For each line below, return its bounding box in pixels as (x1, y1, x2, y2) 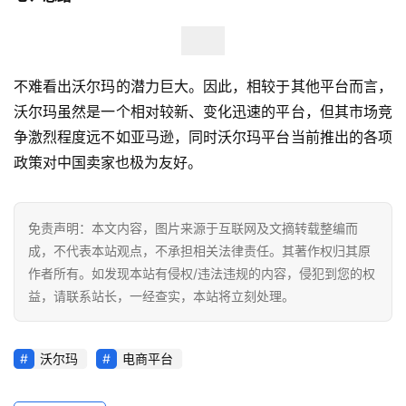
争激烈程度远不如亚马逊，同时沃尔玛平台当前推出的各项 (14, 127, 392, 146)
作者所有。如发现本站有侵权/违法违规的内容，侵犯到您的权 (28, 265, 375, 281)
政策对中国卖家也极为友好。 (14, 152, 202, 171)
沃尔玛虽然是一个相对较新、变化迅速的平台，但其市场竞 (14, 101, 392, 121)
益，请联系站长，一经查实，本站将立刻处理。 (28, 287, 295, 304)
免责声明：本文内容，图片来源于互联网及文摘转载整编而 (28, 219, 358, 236)
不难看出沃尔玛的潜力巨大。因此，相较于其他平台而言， (14, 76, 392, 95)
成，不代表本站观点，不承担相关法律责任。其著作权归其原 (28, 242, 371, 258)
